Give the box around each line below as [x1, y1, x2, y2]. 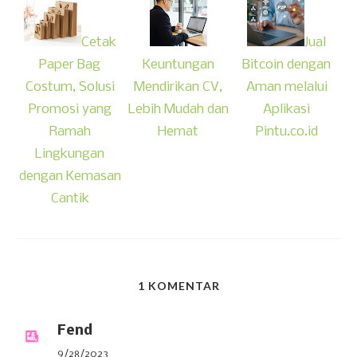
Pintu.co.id [255, 124, 318, 140]
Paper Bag [39, 57, 101, 73]
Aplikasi [263, 102, 311, 118]
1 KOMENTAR [137, 279, 220, 293]
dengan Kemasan [18, 169, 121, 185]
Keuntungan [142, 57, 214, 73]
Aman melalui [245, 80, 328, 96]
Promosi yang [28, 102, 112, 118]
